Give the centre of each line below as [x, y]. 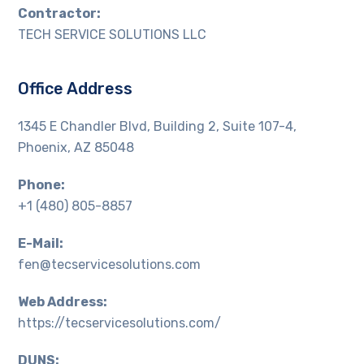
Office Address [76, 89]
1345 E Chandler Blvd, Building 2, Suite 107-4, [158, 127]
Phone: [42, 185]
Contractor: [60, 14]
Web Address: [63, 302]
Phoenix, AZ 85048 [76, 148]
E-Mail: [41, 244]
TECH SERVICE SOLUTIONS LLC [113, 35]
